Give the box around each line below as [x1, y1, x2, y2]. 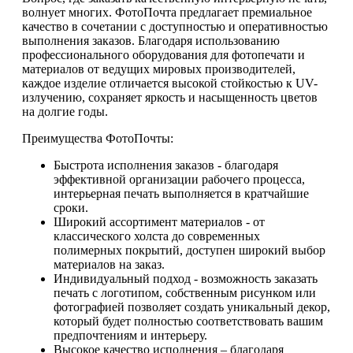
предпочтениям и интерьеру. [54, 329, 207, 343]
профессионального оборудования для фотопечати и [22, 48, 305, 62]
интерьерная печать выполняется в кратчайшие [54, 187, 309, 201]
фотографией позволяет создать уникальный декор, [54, 300, 330, 314]
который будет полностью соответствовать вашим [54, 314, 323, 329]
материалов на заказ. [54, 258, 165, 272]
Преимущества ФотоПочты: [22, 132, 173, 146]
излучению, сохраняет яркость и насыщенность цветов [22, 91, 318, 105]
